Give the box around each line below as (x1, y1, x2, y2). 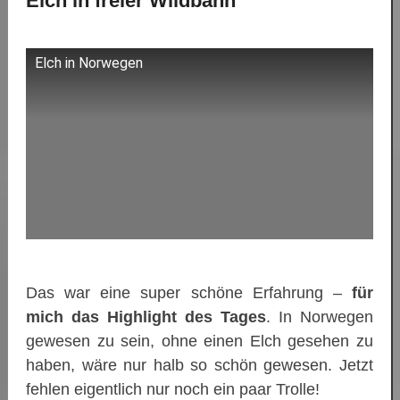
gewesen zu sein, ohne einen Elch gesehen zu (26, 332, 373, 351)
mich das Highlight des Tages (26, 308, 266, 327)
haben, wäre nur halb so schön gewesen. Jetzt (26, 356, 373, 375)
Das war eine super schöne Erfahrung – (26, 284, 352, 303)
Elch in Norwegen (35, 54, 143, 72)
